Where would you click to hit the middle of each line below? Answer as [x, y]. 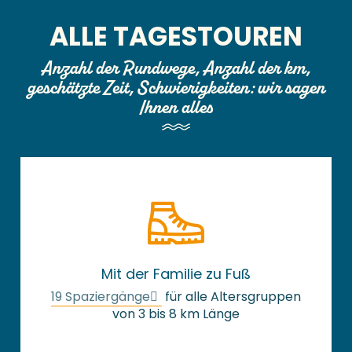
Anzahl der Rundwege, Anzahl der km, [176, 68]
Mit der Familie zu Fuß [176, 274]
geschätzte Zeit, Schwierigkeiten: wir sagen [176, 88]
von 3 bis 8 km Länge [176, 314]
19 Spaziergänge [101, 297]
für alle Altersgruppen [231, 297]
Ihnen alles [176, 107]
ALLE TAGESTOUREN [176, 37]
